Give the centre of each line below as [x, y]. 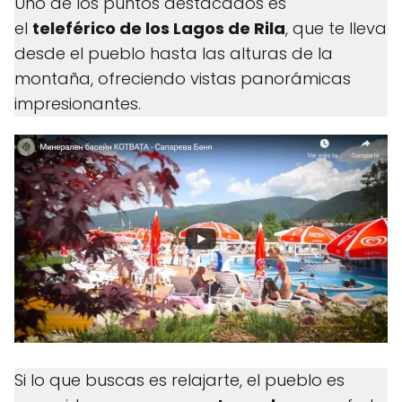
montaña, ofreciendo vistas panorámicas [183, 79]
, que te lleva [336, 29]
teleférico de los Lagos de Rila [159, 29]
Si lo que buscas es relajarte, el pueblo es [179, 380]
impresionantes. [78, 104]
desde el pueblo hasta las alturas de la [174, 54]
